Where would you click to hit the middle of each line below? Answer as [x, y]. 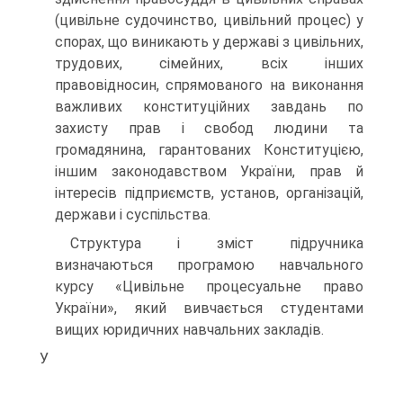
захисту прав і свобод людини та [209, 128]
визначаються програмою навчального [209, 265]
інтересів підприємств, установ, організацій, [209, 193]
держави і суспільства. [133, 215]
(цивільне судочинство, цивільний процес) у [209, 20]
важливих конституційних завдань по [209, 107]
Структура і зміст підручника [217, 243]
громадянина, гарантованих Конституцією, [209, 150]
